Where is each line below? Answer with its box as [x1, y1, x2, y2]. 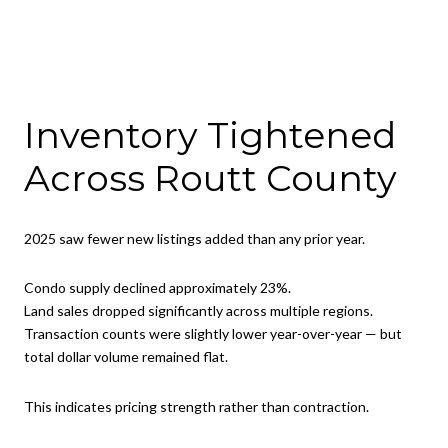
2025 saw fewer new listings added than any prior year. [24, 229, 365, 247]
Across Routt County [24, 156, 397, 201]
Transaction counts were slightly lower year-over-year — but [24, 325, 402, 343]
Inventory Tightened [24, 113, 396, 158]
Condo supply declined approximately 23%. [24, 279, 291, 297]
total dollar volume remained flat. [24, 348, 228, 366]
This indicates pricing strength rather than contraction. [24, 397, 369, 415]
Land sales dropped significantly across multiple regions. [24, 302, 373, 320]
